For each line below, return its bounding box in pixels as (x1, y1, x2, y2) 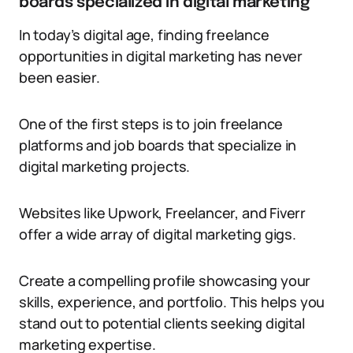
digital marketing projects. (19, 157, 191, 176)
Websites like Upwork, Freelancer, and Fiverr (19, 203, 307, 222)
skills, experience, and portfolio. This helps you (19, 292, 325, 311)
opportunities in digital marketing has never (19, 46, 303, 65)
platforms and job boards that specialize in (19, 136, 297, 154)
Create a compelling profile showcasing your (19, 271, 311, 290)
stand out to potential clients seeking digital (19, 314, 305, 333)
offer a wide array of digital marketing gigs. (19, 225, 296, 243)
